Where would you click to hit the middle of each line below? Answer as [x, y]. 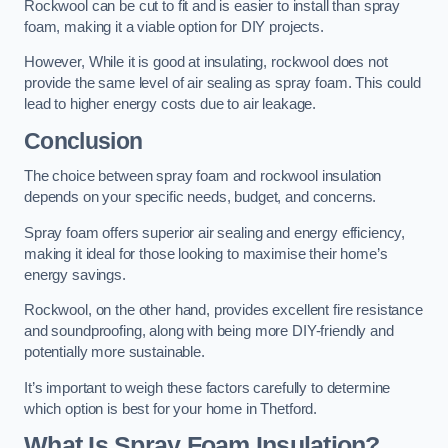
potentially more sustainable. [114, 352]
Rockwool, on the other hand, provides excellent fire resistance [223, 310]
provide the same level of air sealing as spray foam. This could [222, 83]
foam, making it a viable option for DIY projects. [174, 26]
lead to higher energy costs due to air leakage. [170, 104]
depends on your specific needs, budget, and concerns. [200, 197]
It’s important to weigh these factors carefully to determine [207, 387]
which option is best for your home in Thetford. [171, 408]
